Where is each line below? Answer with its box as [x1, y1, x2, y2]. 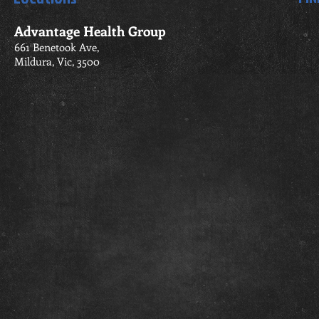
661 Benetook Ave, [14, 40, 99, 54]
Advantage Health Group [14, 22, 166, 40]
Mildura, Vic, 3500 [14, 54, 100, 68]
